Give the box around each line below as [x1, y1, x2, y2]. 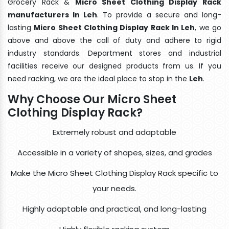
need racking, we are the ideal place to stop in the [8, 73, 189, 84]
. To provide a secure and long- [97, 9, 221, 20]
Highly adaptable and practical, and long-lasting [22, 203, 207, 214]
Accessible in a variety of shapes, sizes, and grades [17, 147, 212, 158]
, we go [195, 22, 222, 33]
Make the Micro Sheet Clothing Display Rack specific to [11, 167, 218, 178]
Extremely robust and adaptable [53, 126, 176, 138]
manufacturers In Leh [8, 9, 97, 20]
